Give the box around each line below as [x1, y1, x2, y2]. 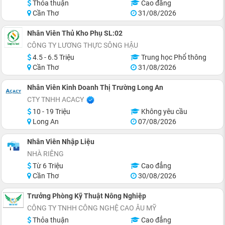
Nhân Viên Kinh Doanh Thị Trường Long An [27, 83, 163, 91]
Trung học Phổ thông [139, 53, 206, 61]
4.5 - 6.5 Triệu [31, 53, 74, 61]
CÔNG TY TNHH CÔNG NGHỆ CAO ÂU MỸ [27, 204, 156, 212]
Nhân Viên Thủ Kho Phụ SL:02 [27, 29, 123, 37]
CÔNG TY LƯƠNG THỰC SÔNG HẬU [27, 41, 138, 49]
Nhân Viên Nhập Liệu [27, 138, 94, 146]
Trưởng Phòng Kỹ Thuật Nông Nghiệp [27, 192, 146, 200]
